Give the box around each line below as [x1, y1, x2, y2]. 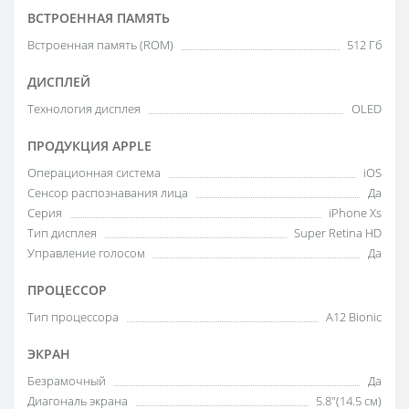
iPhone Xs [329, 204, 382, 221]
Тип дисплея [27, 224, 97, 241]
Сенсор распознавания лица [27, 184, 188, 201]
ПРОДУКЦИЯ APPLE [27, 136, 152, 154]
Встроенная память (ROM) [27, 36, 173, 53]
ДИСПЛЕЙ [27, 72, 90, 90]
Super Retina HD [294, 224, 382, 241]
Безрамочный [27, 372, 106, 389]
